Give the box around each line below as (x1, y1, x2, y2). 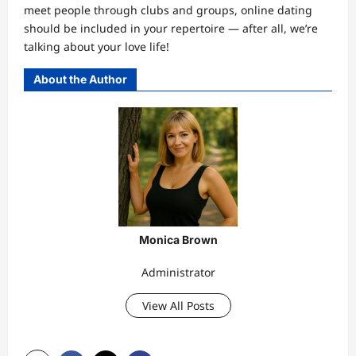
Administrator (141, 265, 215, 281)
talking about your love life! (24, 39, 169, 55)
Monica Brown (138, 233, 218, 247)
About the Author (33, 72, 127, 87)
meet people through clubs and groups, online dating (24, 2, 312, 18)
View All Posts (141, 298, 215, 314)
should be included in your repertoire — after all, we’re (24, 21, 318, 37)
